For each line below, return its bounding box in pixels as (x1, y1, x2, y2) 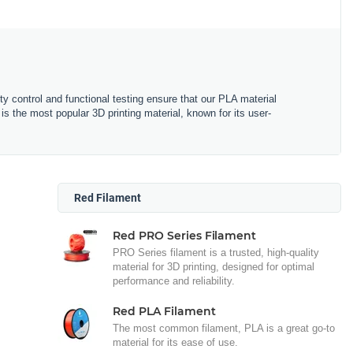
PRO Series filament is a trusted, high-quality (113, 246, 319, 258)
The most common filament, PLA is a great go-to (113, 321, 335, 334)
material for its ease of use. (113, 336, 238, 348)
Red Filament (74, 191, 141, 204)
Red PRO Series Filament (113, 228, 257, 243)
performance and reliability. (113, 274, 235, 287)
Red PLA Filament (113, 303, 216, 318)
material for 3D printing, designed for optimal (113, 260, 314, 273)
